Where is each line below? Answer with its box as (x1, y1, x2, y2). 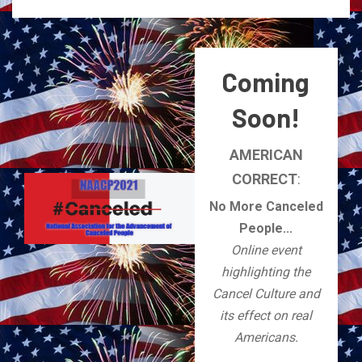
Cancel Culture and (212, 286, 320, 302)
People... (239, 221, 293, 237)
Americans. (234, 330, 298, 346)
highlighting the (221, 264, 311, 280)
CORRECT (231, 170, 297, 188)
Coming (222, 66, 310, 98)
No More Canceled (208, 199, 323, 215)
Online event (230, 242, 301, 259)
